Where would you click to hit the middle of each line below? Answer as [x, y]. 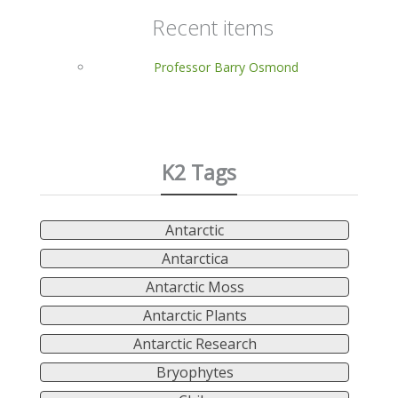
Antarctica [195, 258]
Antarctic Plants [195, 315]
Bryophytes [195, 372]
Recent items [212, 27]
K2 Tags [199, 172]
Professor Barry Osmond [226, 67]
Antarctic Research [195, 343]
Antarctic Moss [195, 287]
